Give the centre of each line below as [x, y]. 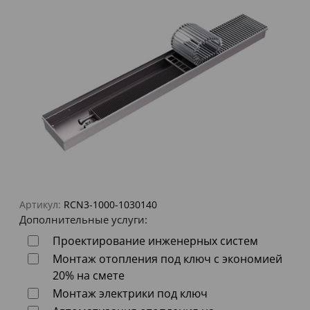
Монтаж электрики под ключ [130, 294]
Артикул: [40, 205]
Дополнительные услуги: [83, 220]
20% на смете [89, 276]
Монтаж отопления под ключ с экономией [167, 259]
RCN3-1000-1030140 [110, 205]
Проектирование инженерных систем [155, 241]
